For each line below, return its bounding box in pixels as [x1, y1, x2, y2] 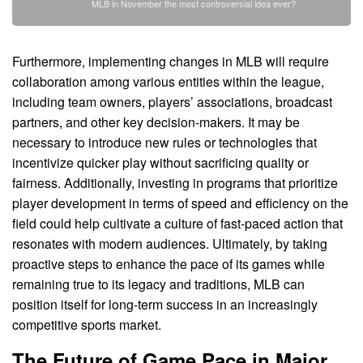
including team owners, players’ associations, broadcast [12, 92, 332, 111]
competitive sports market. [12, 314, 161, 334]
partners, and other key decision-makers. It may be [12, 112, 300, 131]
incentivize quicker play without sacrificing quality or [12, 152, 309, 172]
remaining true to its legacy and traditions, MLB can [12, 274, 305, 293]
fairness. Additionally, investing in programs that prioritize [12, 173, 338, 192]
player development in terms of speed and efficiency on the [12, 193, 348, 212]
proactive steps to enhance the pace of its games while [12, 254, 325, 273]
